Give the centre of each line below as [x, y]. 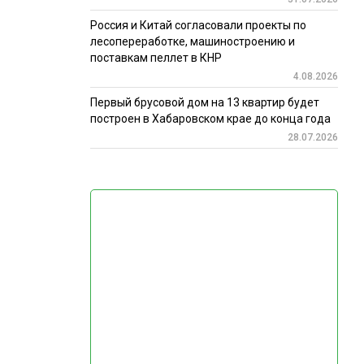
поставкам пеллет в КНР [156, 58]
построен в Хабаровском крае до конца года [210, 119]
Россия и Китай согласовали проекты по [198, 26]
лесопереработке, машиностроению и [192, 42]
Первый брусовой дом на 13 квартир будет [204, 103]
